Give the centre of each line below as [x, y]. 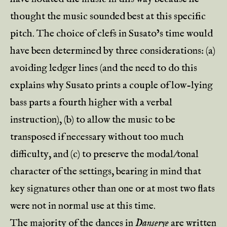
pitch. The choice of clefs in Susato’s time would [111, 34]
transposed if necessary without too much [97, 137]
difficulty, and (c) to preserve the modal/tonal [104, 154]
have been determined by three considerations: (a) [113, 51]
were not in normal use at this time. [83, 206]
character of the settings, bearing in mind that [106, 172]
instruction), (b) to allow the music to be [93, 120]
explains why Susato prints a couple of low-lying [111, 85]
